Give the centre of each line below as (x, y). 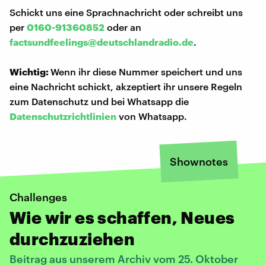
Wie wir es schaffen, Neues (122, 217)
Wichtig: (30, 71)
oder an (123, 27)
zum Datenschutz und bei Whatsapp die (99, 101)
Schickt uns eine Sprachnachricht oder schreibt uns (126, 12)
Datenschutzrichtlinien (63, 116)
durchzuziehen (72, 238)
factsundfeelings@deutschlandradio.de (102, 42)
